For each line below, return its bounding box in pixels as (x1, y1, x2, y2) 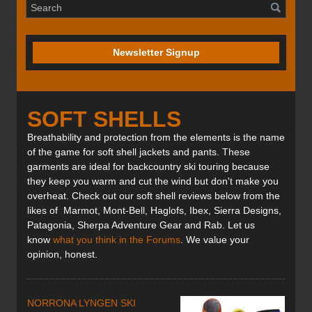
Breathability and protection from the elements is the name (27, 132, 285, 143)
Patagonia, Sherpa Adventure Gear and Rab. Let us (27, 219, 255, 231)
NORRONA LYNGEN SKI (27, 297, 136, 309)
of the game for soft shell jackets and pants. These (27, 146, 250, 158)
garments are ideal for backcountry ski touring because (27, 161, 270, 173)
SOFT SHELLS (27, 107, 181, 132)
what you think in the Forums (50, 234, 180, 246)
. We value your (180, 234, 249, 246)
